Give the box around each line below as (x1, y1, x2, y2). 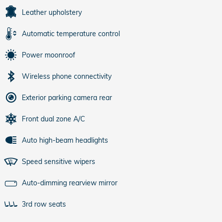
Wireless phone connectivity (22, 72, 111, 81)
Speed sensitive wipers (22, 157, 95, 166)
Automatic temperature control (22, 29, 120, 38)
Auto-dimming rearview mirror (22, 178, 117, 187)
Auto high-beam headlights (22, 136, 108, 145)
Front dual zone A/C (22, 114, 85, 123)
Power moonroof (22, 51, 75, 59)
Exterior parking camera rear (22, 93, 112, 102)
